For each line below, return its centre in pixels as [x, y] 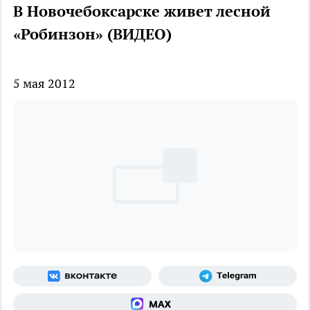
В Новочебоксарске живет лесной [142, 11]
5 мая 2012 [44, 84]
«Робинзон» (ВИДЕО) [92, 34]
